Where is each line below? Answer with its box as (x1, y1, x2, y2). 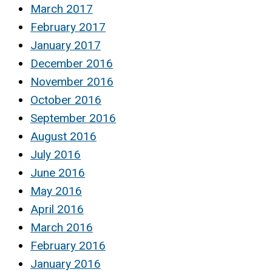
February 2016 (30, 238, 106, 253)
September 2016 (30, 110, 116, 125)
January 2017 (30, 38, 101, 52)
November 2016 (30, 74, 114, 89)
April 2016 (30, 202, 84, 216)
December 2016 (30, 56, 113, 70)
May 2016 (30, 183, 82, 198)
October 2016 (30, 92, 101, 107)
